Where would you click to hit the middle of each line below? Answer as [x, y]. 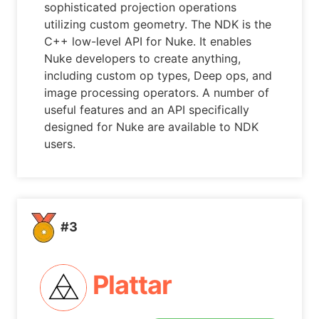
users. [60, 144]
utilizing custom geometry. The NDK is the [158, 25]
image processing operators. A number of [157, 93]
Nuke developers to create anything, [143, 59]
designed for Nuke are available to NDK [152, 127]
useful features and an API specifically [147, 110]
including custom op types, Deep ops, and [158, 76]
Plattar [132, 284]
